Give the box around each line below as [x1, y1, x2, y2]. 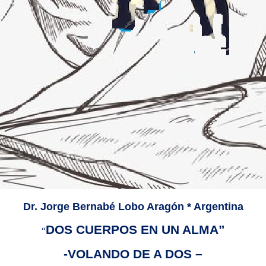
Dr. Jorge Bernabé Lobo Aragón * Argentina [23, 201, 243, 213]
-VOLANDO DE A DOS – [64, 247, 202, 261]
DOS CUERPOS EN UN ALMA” [45, 223, 225, 237]
